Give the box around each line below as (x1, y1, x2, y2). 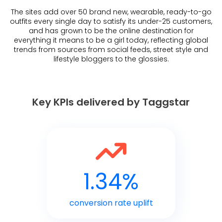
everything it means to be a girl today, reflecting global (14, 35, 208, 45)
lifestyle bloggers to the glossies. (53, 54, 169, 64)
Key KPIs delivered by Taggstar (32, 95, 190, 109)
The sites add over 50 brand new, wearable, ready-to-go (10, 6, 212, 17)
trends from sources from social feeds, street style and (14, 44, 208, 55)
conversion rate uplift (69, 197, 153, 209)
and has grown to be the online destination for (28, 25, 194, 36)
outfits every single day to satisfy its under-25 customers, (10, 16, 212, 26)
